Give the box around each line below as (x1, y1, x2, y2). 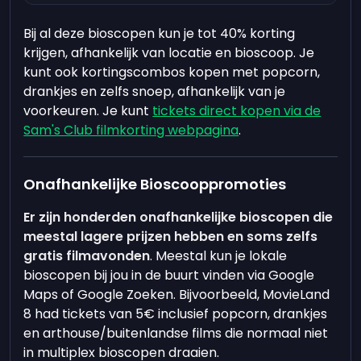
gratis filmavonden (23, 247, 151, 265)
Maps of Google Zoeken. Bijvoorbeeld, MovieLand (23, 285, 330, 304)
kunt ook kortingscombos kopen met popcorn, (23, 63, 321, 81)
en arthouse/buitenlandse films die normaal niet (23, 324, 329, 342)
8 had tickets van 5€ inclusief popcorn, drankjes (23, 305, 328, 323)
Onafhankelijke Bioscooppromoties (23, 174, 287, 194)
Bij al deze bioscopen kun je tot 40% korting (23, 24, 296, 43)
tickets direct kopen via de (152, 102, 322, 120)
